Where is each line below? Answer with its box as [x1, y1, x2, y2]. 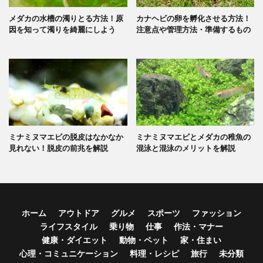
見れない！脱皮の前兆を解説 [9, 143, 108, 153]
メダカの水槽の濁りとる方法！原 [9, 14, 123, 23]
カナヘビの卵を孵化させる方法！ [136, 14, 251, 23]
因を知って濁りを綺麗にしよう [9, 25, 116, 35]
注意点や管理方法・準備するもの [136, 25, 251, 35]
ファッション [192, 207, 241, 218]
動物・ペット [119, 234, 168, 245]
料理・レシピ [130, 248, 179, 258]
